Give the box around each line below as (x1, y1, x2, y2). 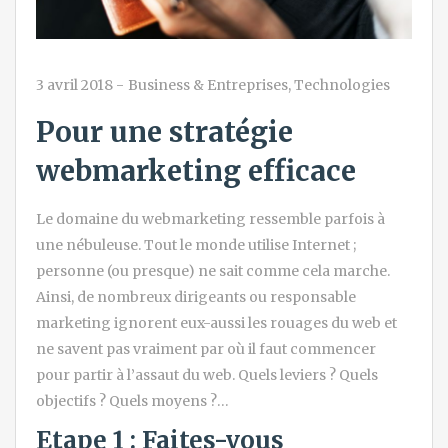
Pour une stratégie (36, 114, 293, 151)
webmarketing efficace (36, 153, 356, 190)
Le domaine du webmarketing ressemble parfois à (36, 210, 385, 229)
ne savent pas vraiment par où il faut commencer (36, 340, 376, 359)
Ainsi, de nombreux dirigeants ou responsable (36, 288, 356, 307)
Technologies (294, 76, 390, 95)
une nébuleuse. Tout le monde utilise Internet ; (36, 236, 356, 255)
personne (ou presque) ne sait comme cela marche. (36, 262, 390, 281)
